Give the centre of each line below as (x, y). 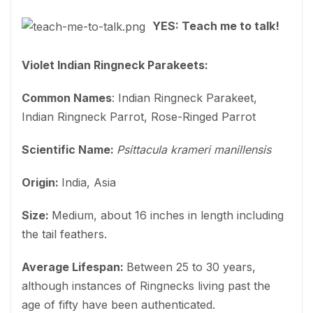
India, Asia (89, 182)
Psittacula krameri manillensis (194, 149)
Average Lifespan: (74, 267)
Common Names (67, 97)
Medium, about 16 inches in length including (168, 215)
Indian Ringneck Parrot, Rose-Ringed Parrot (139, 116)
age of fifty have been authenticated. (118, 304)
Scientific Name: (69, 149)
